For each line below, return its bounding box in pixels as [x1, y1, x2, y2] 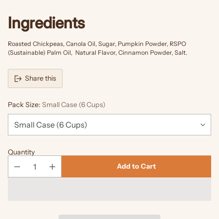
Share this [25, 74, 56, 83]
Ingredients [8, 13, 85, 33]
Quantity [8, 148, 35, 157]
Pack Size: [8, 100, 42, 109]
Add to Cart [117, 162, 156, 171]
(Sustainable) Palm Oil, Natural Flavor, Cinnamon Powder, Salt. [8, 49, 187, 57]
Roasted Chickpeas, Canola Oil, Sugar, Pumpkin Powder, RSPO [8, 40, 186, 48]
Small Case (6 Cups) [42, 100, 106, 109]
